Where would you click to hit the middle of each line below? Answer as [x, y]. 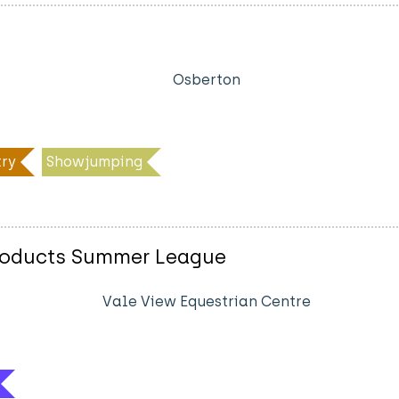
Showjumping [94, 161]
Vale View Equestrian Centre [207, 301]
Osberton [207, 79]
